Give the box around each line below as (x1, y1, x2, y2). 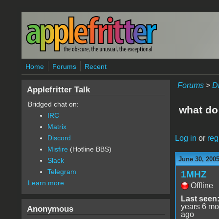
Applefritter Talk (26, 85, 90, 94)
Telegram (47, 168, 76, 175)
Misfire (47, 145, 68, 153)
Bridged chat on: (27, 100, 79, 108)
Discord (47, 134, 71, 142)
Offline (190, 181, 213, 190)
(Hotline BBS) (67, 145, 111, 153)
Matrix (47, 123, 66, 131)
